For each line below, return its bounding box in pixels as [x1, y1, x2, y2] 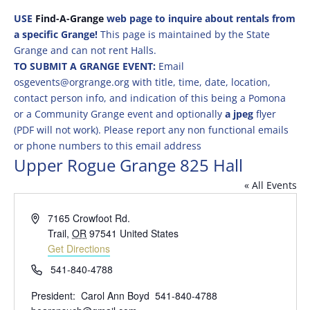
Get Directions [48, 241, 111, 255]
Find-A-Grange [35, 12, 104, 25]
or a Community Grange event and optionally [13, 107, 225, 120]
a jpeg [224, 107, 253, 120]
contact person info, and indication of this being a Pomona [13, 91, 286, 104]
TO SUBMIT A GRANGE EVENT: [13, 60, 158, 73]
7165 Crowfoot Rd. [48, 211, 131, 225]
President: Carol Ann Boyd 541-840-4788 [30, 289, 220, 302]
